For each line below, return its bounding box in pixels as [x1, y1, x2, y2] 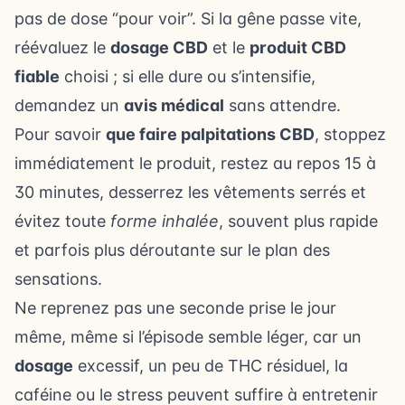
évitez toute [14, 212, 110, 231]
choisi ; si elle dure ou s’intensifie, [60, 67, 316, 86]
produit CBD [250, 38, 346, 57]
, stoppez [315, 125, 386, 144]
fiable [14, 67, 60, 86]
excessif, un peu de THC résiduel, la [73, 356, 348, 375]
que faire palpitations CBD [106, 125, 315, 144]
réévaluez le [14, 38, 110, 57]
